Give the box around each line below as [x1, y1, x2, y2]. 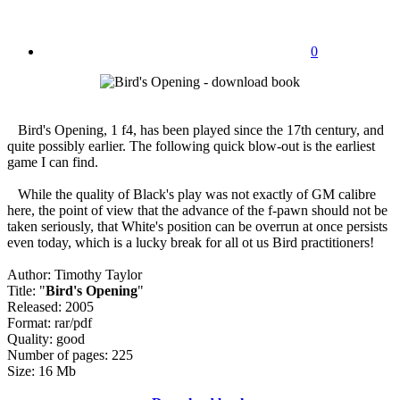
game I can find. [7, 154, 98, 170]
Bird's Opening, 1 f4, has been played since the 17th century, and [7, 121, 384, 137]
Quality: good [7, 330, 85, 346]
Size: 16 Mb [7, 362, 76, 379]
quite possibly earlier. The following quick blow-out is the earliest [7, 137, 375, 154]
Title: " [7, 282, 46, 298]
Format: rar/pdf [7, 314, 92, 330]
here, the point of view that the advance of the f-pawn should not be [7, 202, 387, 218]
